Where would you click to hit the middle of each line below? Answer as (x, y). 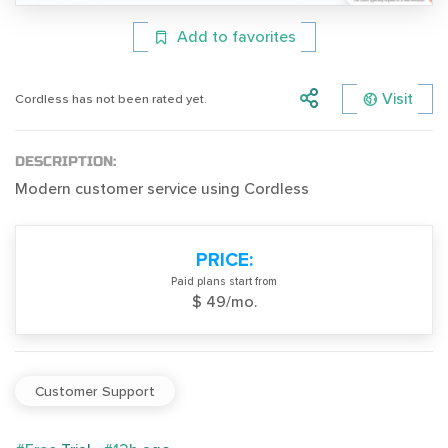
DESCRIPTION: (65, 162)
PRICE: (224, 260)
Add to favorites (236, 37)
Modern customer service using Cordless (162, 189)
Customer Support (95, 391)
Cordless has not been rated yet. (111, 98)
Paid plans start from (224, 282)
